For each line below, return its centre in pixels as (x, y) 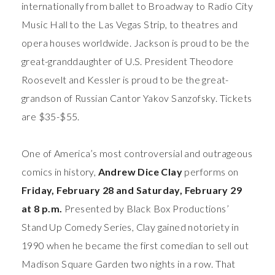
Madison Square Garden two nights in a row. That (129, 263)
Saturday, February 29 (189, 190)
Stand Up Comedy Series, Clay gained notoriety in (130, 227)
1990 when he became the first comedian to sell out (135, 245)
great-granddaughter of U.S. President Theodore (128, 61)
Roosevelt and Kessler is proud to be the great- (125, 79)
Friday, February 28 (68, 190)
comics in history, (60, 171)
